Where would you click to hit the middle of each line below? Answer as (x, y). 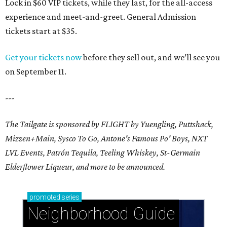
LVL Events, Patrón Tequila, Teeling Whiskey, (83, 153)
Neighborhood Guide (101, 214)
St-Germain (180, 153)
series (70, 197)
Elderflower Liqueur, (41, 167)
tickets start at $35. (41, 31)
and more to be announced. (121, 167)
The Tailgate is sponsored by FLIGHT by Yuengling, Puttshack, (109, 124)
